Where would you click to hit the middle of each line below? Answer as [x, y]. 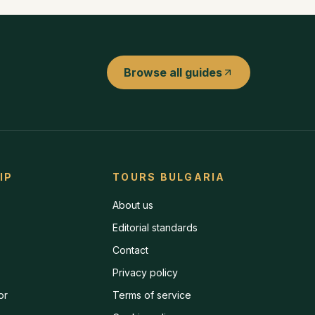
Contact [131, 250]
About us [133, 205]
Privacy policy [146, 272]
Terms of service [152, 295]
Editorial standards [155, 227]
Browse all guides [173, 72]
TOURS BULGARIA [169, 177]
